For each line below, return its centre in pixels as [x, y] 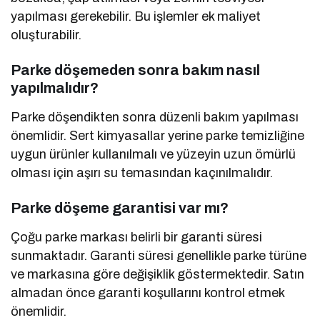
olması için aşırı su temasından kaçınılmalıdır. [142, 172]
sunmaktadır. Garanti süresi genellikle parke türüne [159, 255]
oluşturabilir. [46, 35]
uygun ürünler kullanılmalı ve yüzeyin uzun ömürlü [154, 154]
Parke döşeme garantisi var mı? [120, 207]
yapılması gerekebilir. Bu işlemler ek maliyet [136, 16]
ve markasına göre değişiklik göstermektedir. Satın [158, 274]
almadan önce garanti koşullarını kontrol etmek [148, 292]
